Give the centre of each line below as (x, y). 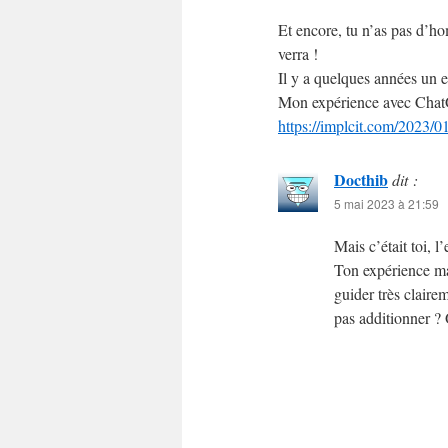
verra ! (298, 53)
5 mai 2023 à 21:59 (386, 203)
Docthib (361, 179)
